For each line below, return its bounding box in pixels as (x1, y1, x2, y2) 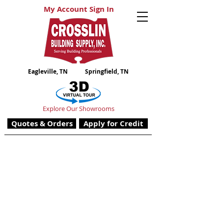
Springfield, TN (85, 67, 129, 76)
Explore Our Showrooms (42, 104, 114, 113)
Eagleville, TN (27, 67, 68, 76)
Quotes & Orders (11, 118, 73, 129)
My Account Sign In (43, 4, 114, 14)
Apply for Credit (83, 118, 143, 129)
